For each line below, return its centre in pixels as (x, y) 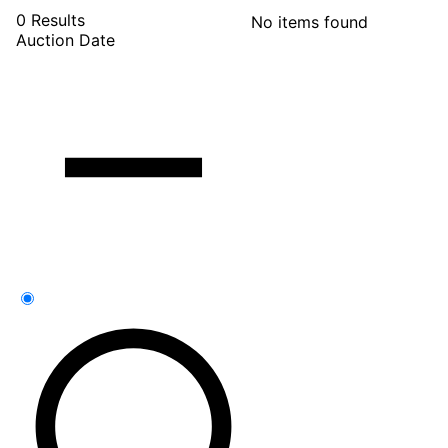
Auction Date (65, 39)
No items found (309, 21)
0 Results (50, 19)
